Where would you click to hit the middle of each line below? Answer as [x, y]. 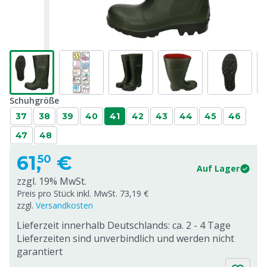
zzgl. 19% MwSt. [52, 181]
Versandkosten [64, 205]
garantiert [40, 252]
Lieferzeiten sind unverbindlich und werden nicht [125, 238]
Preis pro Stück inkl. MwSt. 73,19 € [83, 193]
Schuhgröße [34, 100]
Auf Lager [218, 168]
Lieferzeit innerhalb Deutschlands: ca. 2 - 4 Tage [124, 225]
